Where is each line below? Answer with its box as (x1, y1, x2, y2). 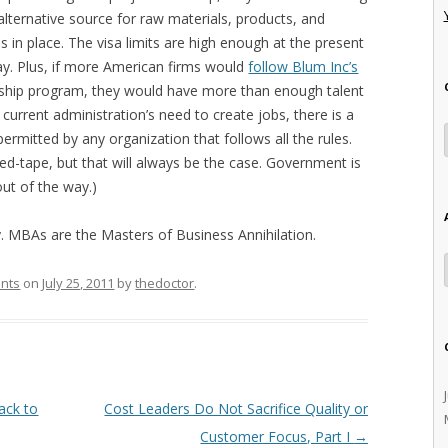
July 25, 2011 (42, 273, 115, 292)
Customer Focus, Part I (200, 426, 355, 446)
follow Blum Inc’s (248, 56, 359, 76)
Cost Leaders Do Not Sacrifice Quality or (104, 398, 369, 418)
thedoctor (135, 273, 195, 292)
